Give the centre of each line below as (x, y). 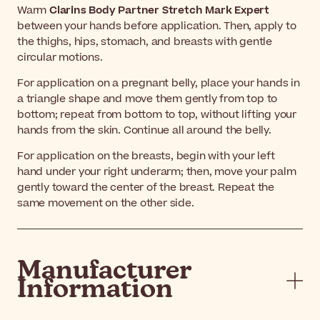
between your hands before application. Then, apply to (157, 26)
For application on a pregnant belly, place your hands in (159, 83)
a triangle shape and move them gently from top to (147, 99)
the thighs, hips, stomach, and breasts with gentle (145, 41)
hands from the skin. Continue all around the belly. (144, 130)
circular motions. (60, 57)
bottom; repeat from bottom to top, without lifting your (157, 114)
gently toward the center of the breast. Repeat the (146, 187)
